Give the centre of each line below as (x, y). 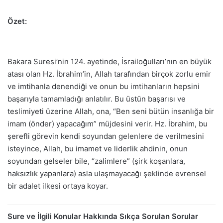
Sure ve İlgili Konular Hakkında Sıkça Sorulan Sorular (103, 216)
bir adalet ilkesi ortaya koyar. (58, 186)
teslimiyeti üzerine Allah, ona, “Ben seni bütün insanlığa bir (111, 111)
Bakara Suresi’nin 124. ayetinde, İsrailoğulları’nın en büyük (110, 61)
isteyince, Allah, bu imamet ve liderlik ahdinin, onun (98, 148)
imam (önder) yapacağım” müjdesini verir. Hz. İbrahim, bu (108, 123)
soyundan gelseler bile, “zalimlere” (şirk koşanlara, (96, 161)
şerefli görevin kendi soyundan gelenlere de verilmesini (106, 136)
